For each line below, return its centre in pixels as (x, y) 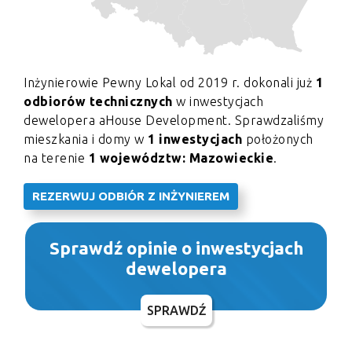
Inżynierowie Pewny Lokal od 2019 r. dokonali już (170, 83)
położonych (278, 139)
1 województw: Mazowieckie (181, 158)
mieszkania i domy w (86, 139)
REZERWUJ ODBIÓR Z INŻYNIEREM (131, 196)
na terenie (56, 158)
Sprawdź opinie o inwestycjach (176, 248)
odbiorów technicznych (98, 102)
